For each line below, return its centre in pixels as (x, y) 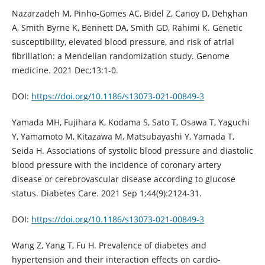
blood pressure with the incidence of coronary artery (116, 164)
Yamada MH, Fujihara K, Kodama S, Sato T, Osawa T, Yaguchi (130, 122)
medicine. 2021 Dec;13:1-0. (65, 70)
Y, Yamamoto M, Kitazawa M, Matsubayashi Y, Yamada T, (123, 136)
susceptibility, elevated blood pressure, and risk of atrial (123, 41)
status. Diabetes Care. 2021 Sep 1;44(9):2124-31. (106, 193)
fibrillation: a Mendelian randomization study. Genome (120, 56)
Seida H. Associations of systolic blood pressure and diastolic (132, 150)
